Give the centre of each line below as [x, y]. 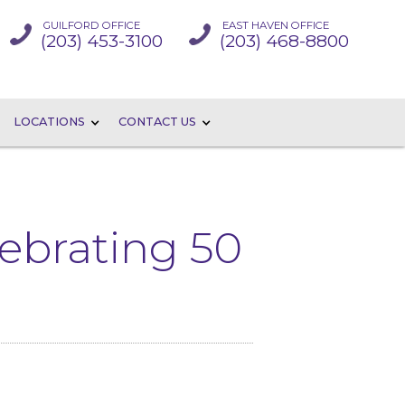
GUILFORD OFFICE [92, 25]
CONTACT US [157, 122]
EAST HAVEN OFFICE [275, 25]
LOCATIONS [49, 122]
